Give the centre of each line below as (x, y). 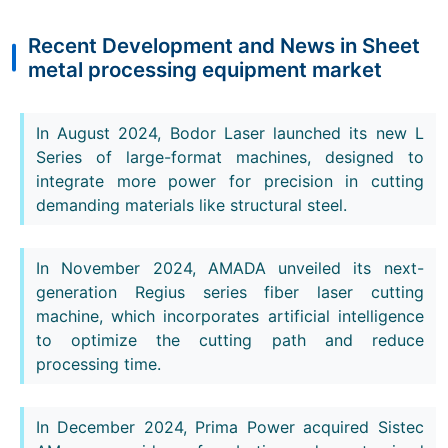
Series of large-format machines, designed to (230, 156)
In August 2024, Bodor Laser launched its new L (230, 132)
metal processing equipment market (205, 69)
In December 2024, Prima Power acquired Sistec (230, 427)
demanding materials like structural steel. (191, 204)
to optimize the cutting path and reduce (230, 339)
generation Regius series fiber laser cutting (230, 291)
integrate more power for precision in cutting (230, 180)
